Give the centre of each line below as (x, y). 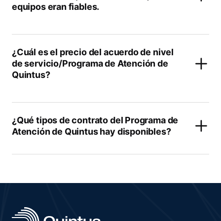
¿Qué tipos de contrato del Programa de (95, 120)
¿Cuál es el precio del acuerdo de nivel (93, 52)
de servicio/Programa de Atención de (90, 63)
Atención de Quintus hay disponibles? (92, 131)
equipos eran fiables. (56, 7)
